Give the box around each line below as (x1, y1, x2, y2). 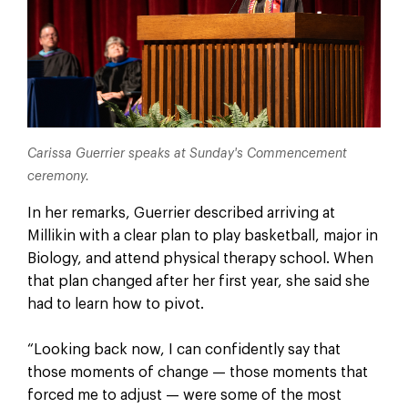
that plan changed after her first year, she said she (26, 273, 370, 289)
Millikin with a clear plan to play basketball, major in (26, 228, 378, 243)
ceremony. (26, 169, 89, 183)
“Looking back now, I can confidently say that (26, 342, 341, 358)
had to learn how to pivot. (26, 296, 204, 311)
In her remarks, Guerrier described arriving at (26, 205, 335, 220)
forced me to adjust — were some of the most (26, 388, 342, 403)
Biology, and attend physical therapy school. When (26, 250, 373, 266)
